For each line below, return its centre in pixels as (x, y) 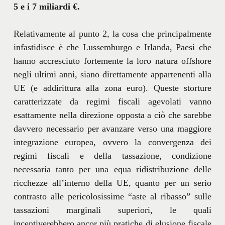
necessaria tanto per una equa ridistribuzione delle (113, 169)
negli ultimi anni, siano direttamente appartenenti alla (113, 74)
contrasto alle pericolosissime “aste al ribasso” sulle (113, 196)
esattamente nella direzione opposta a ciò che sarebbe (113, 115)
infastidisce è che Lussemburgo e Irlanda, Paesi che (113, 47)
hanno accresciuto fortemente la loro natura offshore (113, 61)
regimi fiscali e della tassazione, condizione (113, 155)
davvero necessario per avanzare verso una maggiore (113, 128)
